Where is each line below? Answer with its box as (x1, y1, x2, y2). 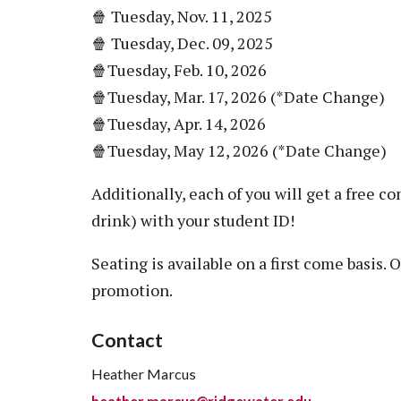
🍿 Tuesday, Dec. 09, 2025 (91, 31, 273, 54)
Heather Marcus (91, 365, 196, 383)
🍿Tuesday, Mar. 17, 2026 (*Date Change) (91, 85, 385, 107)
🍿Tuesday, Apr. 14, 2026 (91, 112, 266, 134)
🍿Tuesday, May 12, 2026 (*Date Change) (91, 139, 387, 161)
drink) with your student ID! (91, 209, 294, 231)
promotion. (91, 278, 173, 301)
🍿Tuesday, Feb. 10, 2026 (91, 58, 267, 81)
